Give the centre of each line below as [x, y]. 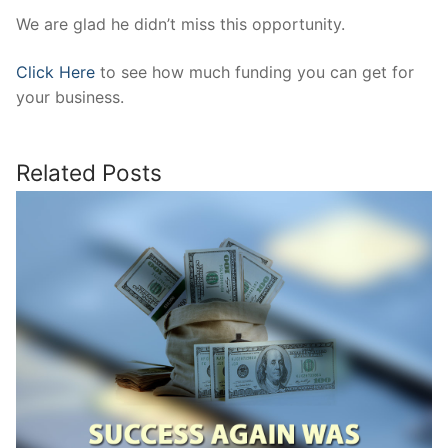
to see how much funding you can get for [254, 71]
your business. [70, 96]
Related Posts [89, 173]
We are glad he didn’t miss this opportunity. [180, 24]
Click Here [55, 71]
